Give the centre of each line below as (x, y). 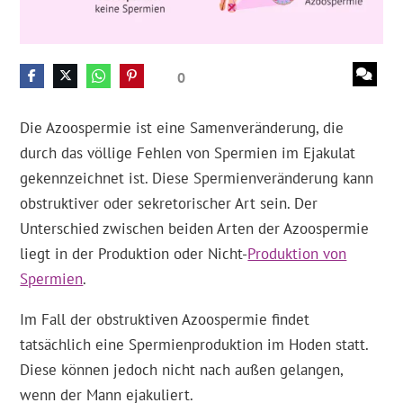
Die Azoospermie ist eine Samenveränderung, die (182, 128)
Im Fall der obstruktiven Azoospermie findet (165, 320)
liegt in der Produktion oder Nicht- (134, 254)
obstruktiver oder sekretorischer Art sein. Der (169, 204)
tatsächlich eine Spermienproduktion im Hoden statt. (194, 345)
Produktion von (297, 254)
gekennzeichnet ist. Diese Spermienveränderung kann (197, 179)
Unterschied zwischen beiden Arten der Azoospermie (195, 229)
